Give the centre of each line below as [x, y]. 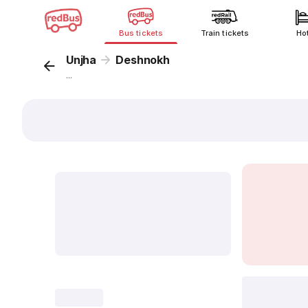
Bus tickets [141, 33]
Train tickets [225, 33]
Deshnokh [143, 60]
